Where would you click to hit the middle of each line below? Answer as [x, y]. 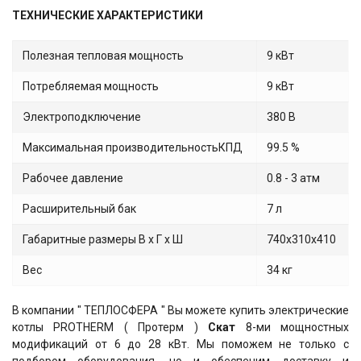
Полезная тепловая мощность [103, 56]
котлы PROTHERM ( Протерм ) [110, 328]
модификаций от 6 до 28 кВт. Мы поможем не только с [180, 344]
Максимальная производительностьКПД [133, 148]
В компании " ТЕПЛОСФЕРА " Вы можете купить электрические [180, 311]
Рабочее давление [73, 178]
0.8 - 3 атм [293, 178]
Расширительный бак [79, 209]
